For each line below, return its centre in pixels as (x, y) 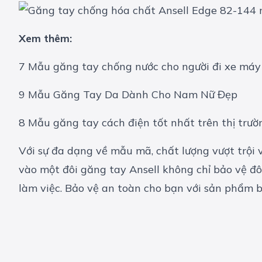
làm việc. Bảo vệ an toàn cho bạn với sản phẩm (137, 188)
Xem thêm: (45, 39)
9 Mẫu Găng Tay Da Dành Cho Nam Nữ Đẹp (128, 95)
